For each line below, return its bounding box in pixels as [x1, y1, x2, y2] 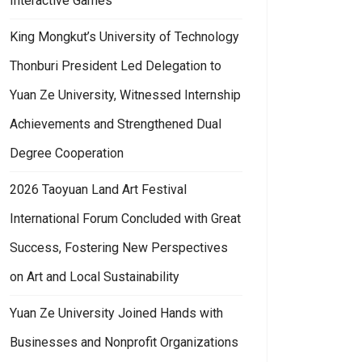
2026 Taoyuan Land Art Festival [10, 181, 187, 197]
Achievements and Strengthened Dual [10, 116, 221, 132]
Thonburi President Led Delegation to [10, 57, 221, 74]
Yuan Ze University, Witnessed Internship [10, 86, 241, 103]
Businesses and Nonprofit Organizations [10, 334, 238, 350]
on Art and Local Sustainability [10, 268, 179, 284]
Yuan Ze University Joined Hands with [10, 305, 223, 321]
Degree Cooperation [10, 145, 124, 161]
